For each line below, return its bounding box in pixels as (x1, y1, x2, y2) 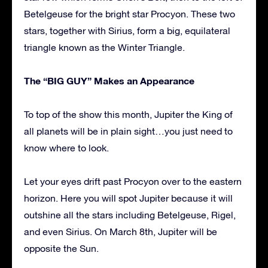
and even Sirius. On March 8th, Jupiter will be (24, 226, 217, 237)
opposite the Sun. (24, 243, 99, 254)
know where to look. (24, 142, 109, 154)
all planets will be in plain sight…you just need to (24, 126, 233, 137)
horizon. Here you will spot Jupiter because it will (24, 193, 233, 204)
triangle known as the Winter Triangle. (24, 42, 185, 53)
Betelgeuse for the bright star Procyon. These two (24, 8, 235, 20)
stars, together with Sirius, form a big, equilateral (24, 25, 230, 36)
